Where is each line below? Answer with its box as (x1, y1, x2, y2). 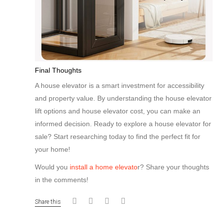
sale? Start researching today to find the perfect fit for (35, 133, 200, 141)
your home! (35, 145, 70, 154)
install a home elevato (70, 163, 137, 171)
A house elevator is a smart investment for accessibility (35, 82, 204, 90)
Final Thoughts (35, 66, 82, 75)
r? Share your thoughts (137, 163, 209, 171)
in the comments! (35, 176, 88, 184)
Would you (35, 163, 70, 171)
